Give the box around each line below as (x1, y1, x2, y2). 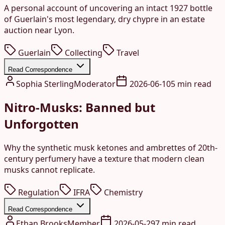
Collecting (65, 47, 102, 58)
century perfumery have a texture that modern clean (4, 153, 204, 165)
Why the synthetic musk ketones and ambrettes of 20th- (4, 142, 217, 154)
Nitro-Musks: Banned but (4, 99, 155, 116)
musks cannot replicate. (4, 164, 95, 176)
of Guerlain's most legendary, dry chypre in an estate (4, 13, 205, 25)
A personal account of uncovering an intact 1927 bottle (4, 2, 212, 14)
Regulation (18, 187, 59, 198)
